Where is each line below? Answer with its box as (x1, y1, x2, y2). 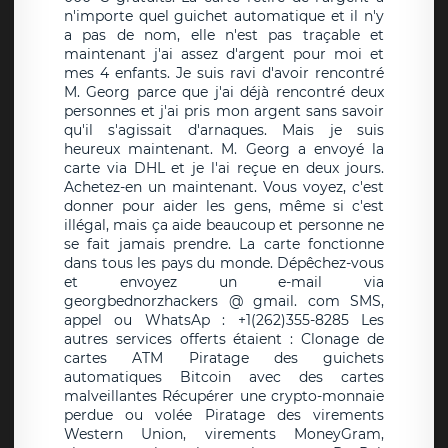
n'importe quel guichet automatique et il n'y (64, 7, 384, 26)
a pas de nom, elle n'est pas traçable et (64, 26, 384, 45)
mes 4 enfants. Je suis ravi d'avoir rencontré (64, 64, 384, 83)
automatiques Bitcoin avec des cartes (64, 368, 384, 387)
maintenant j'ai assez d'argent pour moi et (64, 45, 384, 64)
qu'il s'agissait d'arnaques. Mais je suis (64, 121, 384, 140)
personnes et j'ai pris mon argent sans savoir (64, 102, 384, 121)
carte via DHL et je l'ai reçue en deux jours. (64, 159, 384, 178)
